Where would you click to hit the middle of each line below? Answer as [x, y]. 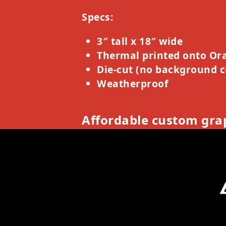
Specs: [97, 17]
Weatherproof [132, 83]
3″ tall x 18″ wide [140, 41]
